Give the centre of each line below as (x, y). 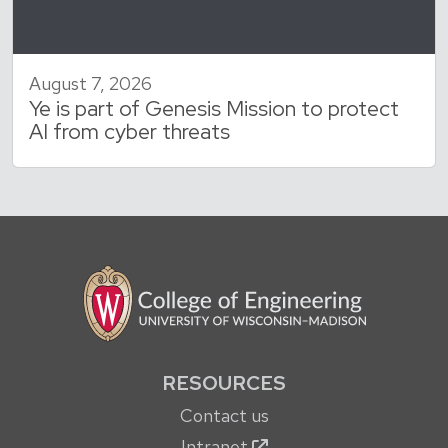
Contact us (224, 415)
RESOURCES (224, 382)
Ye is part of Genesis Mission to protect (214, 108)
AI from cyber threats (129, 131)
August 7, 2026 (90, 83)
